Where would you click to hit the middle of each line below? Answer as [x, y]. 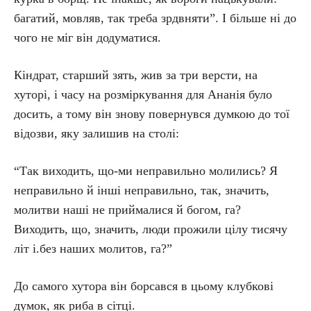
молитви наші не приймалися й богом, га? [127, 210]
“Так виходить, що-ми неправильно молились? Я [146, 171]
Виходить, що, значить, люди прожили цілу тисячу [151, 229]
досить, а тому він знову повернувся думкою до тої [152, 114]
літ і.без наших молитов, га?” [93, 249]
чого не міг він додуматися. [87, 37]
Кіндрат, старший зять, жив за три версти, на [136, 75]
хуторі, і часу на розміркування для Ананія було [143, 94]
